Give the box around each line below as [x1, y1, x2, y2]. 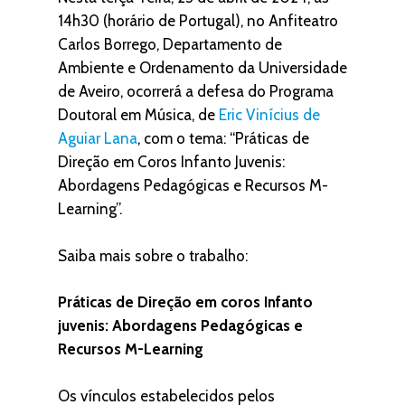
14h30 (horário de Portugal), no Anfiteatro [58, 11, 338, 30]
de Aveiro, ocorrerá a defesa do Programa [58, 81, 334, 100]
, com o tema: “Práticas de [137, 128, 309, 147]
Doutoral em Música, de [58, 105, 219, 124]
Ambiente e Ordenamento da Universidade [58, 58, 347, 77]
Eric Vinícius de [219, 105, 320, 124]
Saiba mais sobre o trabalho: [58, 246, 248, 265]
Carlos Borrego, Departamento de [58, 34, 282, 53]
